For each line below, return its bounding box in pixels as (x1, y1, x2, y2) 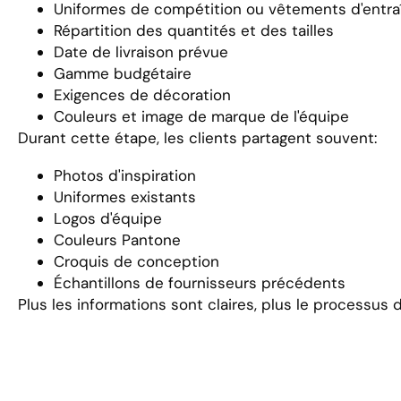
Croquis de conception (54, 251, 219, 271)
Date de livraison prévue (54, 41, 228, 62)
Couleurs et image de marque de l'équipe (54, 106, 349, 126)
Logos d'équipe (54, 208, 162, 228)
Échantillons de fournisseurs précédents (54, 272, 346, 293)
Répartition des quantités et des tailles (54, 20, 334, 40)
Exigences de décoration (54, 84, 231, 105)
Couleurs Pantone (54, 229, 181, 250)
